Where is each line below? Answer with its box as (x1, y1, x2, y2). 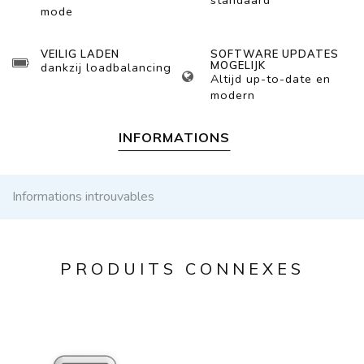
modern (210, 87, 255, 103)
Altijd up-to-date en (210, 71, 331, 87)
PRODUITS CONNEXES (59, 258, 305, 279)
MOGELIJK (210, 58, 266, 71)
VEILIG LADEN (41, 47, 119, 60)
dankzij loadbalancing (41, 59, 171, 76)
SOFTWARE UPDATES (210, 47, 339, 60)
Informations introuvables (12, 188, 154, 206)
